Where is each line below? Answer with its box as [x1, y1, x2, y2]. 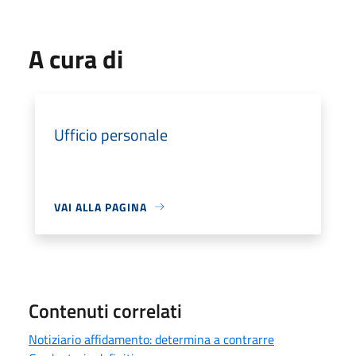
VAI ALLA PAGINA [54, 198, 147, 215]
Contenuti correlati [29, 296, 182, 325]
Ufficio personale [54, 122, 168, 147]
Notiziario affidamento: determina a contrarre [29, 329, 274, 349]
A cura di [29, 39, 123, 78]
